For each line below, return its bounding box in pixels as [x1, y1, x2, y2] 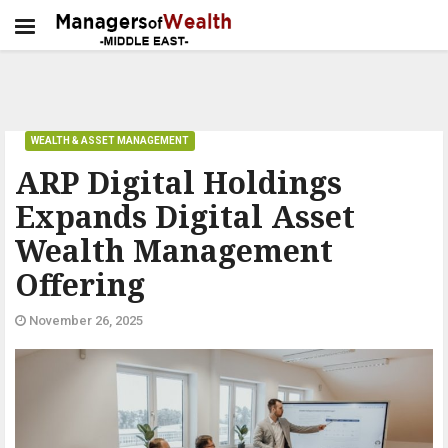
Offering [15, 264, 145, 305]
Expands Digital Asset [15, 196, 355, 237]
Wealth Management [15, 230, 333, 271]
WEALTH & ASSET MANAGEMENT [31, 135, 189, 146]
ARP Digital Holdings [15, 162, 342, 203]
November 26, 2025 [26, 313, 143, 328]
